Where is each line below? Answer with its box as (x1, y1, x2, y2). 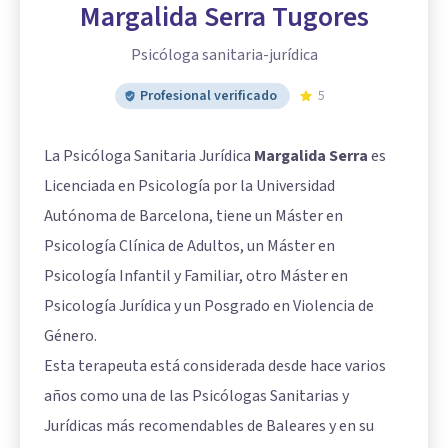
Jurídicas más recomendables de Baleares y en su (44, 414, 374, 437)
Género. (44, 324, 97, 347)
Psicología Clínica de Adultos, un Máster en (44, 234, 335, 257)
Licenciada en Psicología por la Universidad (44, 174, 335, 197)
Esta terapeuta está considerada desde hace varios (44, 354, 386, 377)
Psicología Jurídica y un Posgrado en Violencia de (44, 294, 374, 317)
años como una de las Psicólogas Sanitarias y (44, 384, 349, 407)
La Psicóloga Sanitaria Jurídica (44, 144, 254, 167)
